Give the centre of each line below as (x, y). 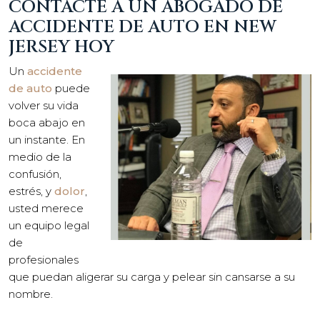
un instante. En (47, 139)
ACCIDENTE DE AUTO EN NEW (142, 27)
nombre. (31, 294)
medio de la (40, 156)
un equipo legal (49, 225)
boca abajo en (47, 122)
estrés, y (31, 191)
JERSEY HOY (61, 47)
